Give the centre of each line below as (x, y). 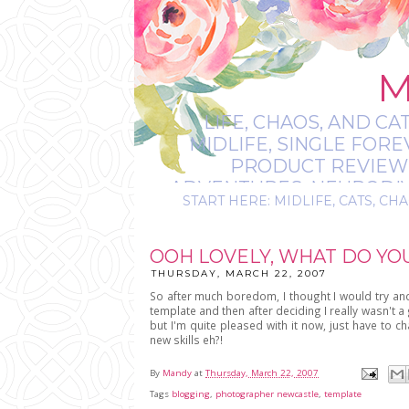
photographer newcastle (267, 393)
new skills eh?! (186, 340)
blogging (191, 393)
